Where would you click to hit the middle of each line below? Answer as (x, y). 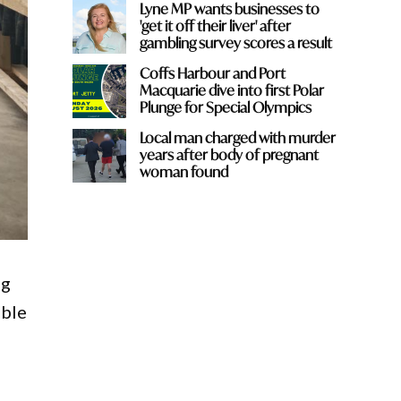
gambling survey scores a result (235, 43)
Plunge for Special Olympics (225, 107)
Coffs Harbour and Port (212, 73)
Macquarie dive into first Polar (231, 90)
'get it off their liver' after (215, 26)
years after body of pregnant (229, 155)
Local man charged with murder (237, 138)
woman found (183, 172)
